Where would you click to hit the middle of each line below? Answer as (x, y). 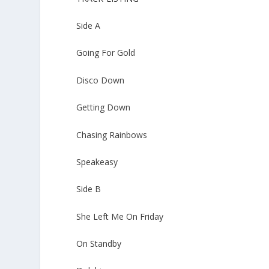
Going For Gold (106, 53)
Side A (89, 25)
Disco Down (101, 80)
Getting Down (104, 107)
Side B (89, 189)
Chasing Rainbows (112, 134)
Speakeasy (97, 162)
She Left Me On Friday (120, 216)
